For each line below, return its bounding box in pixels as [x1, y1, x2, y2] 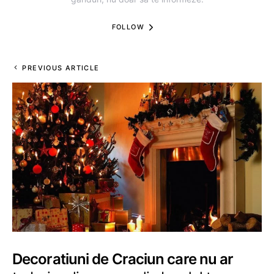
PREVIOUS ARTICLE [22, 64, 100, 72]
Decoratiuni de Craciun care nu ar [12, 250, 234, 268]
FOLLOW [111, 22, 144, 31]
